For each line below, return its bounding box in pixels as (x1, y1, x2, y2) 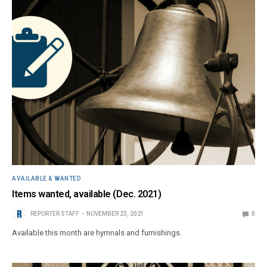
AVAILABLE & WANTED (12, 175, 81, 182)
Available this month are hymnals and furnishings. (12, 228, 182, 238)
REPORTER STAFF (30, 210, 79, 218)
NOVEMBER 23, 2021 (86, 210, 144, 218)
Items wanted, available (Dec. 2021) (12, 188, 162, 200)
